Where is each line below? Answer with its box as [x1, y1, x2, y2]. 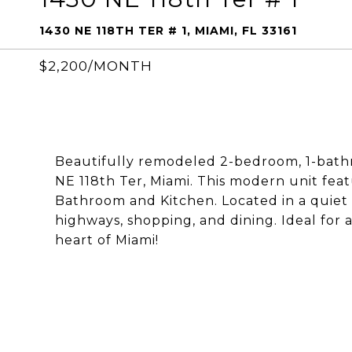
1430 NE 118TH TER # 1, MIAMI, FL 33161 [39, 24, 297, 38]
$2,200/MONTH [39, 58, 152, 74]
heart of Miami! [55, 233, 159, 247]
